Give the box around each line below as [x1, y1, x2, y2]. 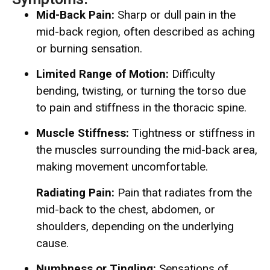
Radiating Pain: [36, 185, 115, 199]
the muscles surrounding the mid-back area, [36, 143, 257, 157]
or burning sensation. [36, 41, 142, 55]
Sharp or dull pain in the [115, 7, 236, 22]
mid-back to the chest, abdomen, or [36, 202, 215, 216]
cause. [36, 236, 69, 250]
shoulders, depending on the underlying [36, 219, 234, 233]
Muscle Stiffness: [36, 126, 129, 140]
